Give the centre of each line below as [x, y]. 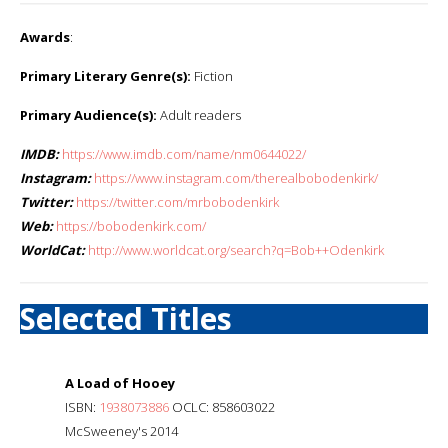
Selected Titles [126, 318]
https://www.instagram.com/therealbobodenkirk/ [236, 177]
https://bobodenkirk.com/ [131, 225]
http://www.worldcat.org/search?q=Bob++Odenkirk [236, 249]
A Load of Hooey [120, 382]
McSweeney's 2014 [121, 430]
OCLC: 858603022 [222, 406]
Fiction [212, 75]
